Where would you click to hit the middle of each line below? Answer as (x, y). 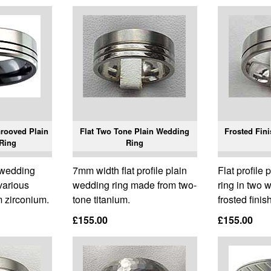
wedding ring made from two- (134, 185)
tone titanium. (101, 200)
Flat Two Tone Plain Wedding (135, 131)
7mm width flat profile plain (129, 171)
